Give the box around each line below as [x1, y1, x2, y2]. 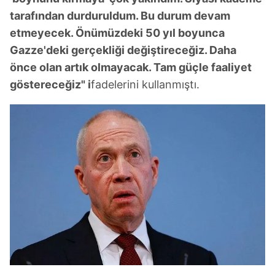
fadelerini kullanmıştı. [91, 78, 199, 91]
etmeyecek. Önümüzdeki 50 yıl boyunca [10, 26, 225, 40]
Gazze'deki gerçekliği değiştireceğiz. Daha [10, 44, 236, 57]
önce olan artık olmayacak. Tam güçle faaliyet [10, 61, 252, 74]
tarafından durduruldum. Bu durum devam [10, 9, 230, 23]
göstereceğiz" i [10, 78, 91, 91]
